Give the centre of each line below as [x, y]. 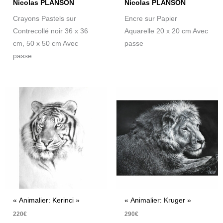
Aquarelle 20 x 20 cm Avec [167, 31]
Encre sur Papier [151, 19]
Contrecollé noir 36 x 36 [51, 31]
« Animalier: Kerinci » [47, 201]
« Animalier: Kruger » [158, 201]
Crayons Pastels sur [45, 18]
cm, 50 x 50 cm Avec [46, 43]
